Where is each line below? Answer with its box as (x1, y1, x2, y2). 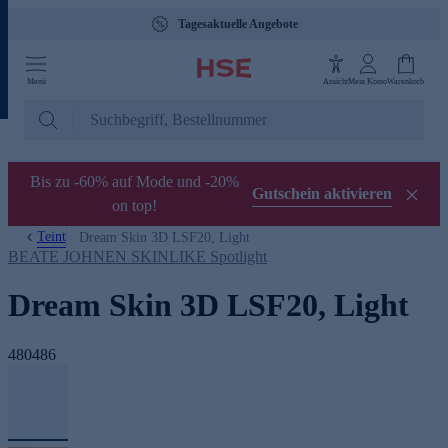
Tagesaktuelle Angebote (178, 17, 298, 31)
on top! (111, 197, 157, 214)
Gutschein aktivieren (252, 184, 392, 202)
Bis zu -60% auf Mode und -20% (29, 173, 239, 190)
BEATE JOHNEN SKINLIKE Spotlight (8, 248, 267, 265)
